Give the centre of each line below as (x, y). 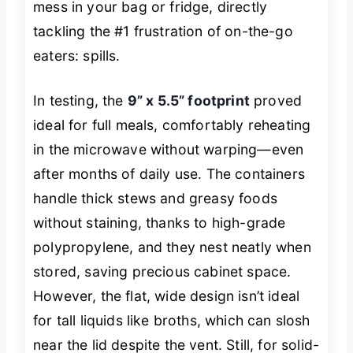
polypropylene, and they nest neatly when (172, 247)
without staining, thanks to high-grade (160, 223)
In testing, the (80, 101)
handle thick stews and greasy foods (155, 199)
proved (276, 101)
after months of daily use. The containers (169, 174)
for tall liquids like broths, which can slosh (172, 321)
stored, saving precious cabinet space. (162, 272)
